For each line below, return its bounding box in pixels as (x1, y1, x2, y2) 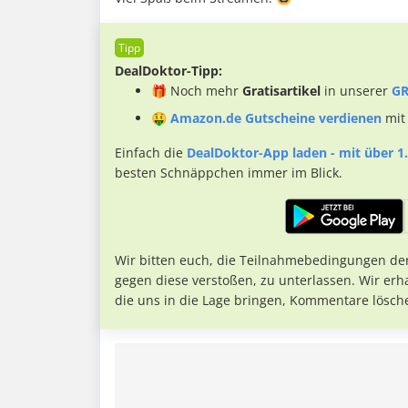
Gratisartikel (242, 82, 321, 100)
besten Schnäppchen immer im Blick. (115, 164, 342, 182)
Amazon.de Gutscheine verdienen (170, 109, 382, 127)
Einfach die (115, 144, 187, 162)
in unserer (321, 82, 392, 100)
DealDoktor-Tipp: (115, 62, 222, 80)
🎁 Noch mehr (151, 82, 242, 100)
